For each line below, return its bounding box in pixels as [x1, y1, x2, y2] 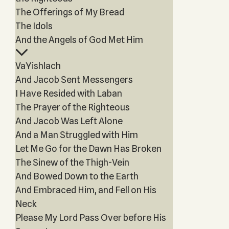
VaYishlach [15, 60, 61, 71]
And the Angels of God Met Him [15, 34, 143, 45]
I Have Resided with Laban [15, 88, 122, 99]
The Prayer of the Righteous [15, 102, 130, 112]
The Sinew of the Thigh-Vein [15, 157, 129, 168]
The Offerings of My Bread [15, 7, 124, 17]
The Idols [15, 20, 53, 31]
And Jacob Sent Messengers [15, 74, 133, 85]
